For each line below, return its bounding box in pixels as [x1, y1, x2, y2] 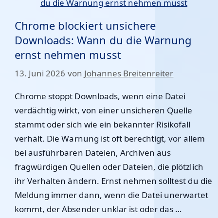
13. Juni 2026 [15, 67, 66, 79]
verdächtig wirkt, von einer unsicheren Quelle [15, 104, 193, 116]
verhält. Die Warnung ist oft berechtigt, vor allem [15, 132, 205, 144]
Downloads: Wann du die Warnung [15, 33, 192, 47]
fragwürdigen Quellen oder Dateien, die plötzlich [15, 161, 203, 172]
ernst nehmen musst [15, 47, 121, 62]
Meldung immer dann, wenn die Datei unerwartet [15, 189, 209, 200]
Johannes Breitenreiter [84, 67, 174, 79]
